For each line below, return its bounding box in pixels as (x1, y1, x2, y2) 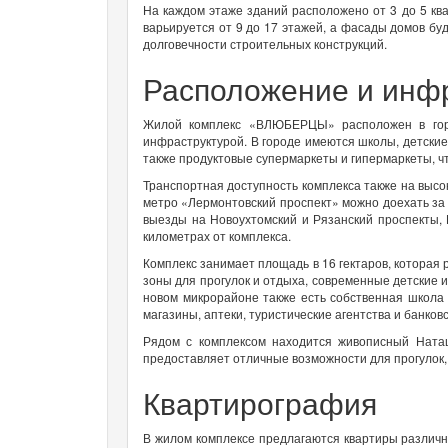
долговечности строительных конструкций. (143, 34, 387, 52)
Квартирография (143, 380, 377, 424)
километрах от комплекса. (143, 226, 291, 244)
